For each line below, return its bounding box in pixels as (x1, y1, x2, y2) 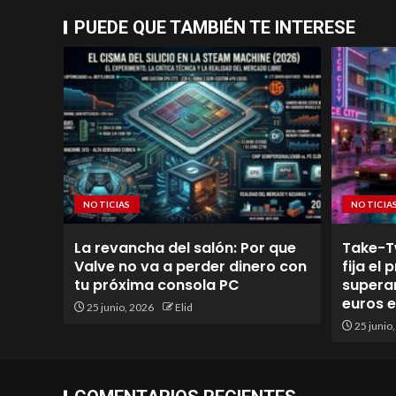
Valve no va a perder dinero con (74, 256, 307, 277)
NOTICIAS (83, 199, 131, 209)
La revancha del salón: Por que (74, 238, 296, 258)
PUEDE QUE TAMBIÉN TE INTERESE (74, 17, 355, 38)
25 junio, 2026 (85, 301, 154, 314)
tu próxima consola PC (74, 275, 240, 295)
